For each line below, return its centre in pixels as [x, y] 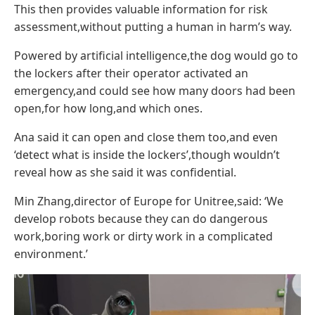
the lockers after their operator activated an [131, 73]
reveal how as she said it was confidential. [125, 172]
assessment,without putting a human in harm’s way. [153, 26]
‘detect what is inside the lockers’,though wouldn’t [147, 154]
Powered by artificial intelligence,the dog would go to [156, 55]
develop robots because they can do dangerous [141, 218]
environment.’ [51, 253]
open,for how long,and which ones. [108, 108]
